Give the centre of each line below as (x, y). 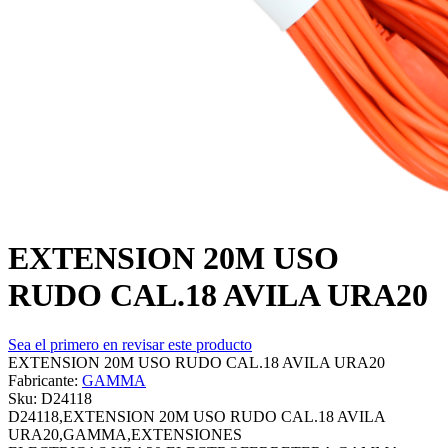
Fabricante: (43, 380)
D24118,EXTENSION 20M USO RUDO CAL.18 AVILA (196, 416)
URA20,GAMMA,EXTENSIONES (125, 434)
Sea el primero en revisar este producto (130, 344)
